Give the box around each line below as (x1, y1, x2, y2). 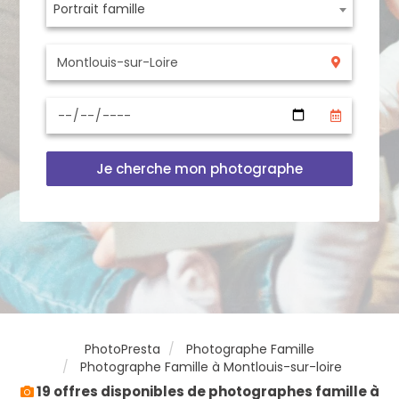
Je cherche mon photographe (96, 159, 303, 178)
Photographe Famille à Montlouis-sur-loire (79, 358, 342, 376)
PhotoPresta (85, 340, 160, 358)
